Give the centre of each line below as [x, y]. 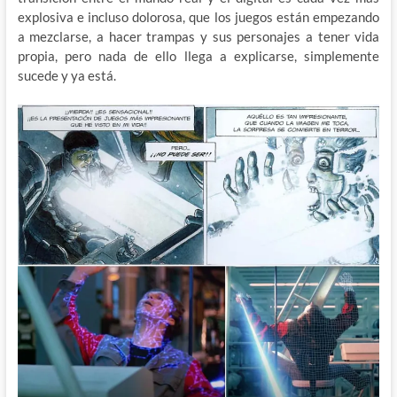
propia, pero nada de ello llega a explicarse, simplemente [198, 55]
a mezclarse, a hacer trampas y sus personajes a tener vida [198, 36]
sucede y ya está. [66, 75]
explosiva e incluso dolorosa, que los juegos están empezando [198, 16]
